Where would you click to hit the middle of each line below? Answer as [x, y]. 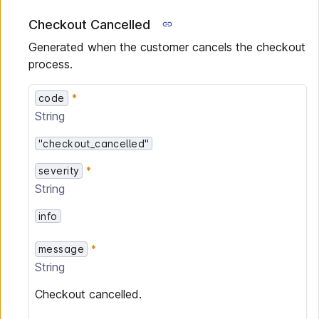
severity [59, 171]
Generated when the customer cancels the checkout [167, 47]
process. [51, 64]
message [61, 249]
